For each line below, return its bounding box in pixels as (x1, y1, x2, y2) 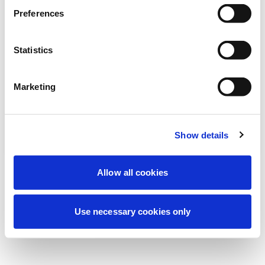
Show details (174, 130, 229, 140)
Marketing (14, 81, 56, 92)
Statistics (14, 44, 53, 55)
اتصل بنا (113, 110, 140, 125)
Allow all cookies (97, 167, 168, 177)
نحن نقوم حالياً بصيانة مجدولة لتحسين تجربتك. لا (34, 11, 231, 31)
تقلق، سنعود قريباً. (93, 28, 172, 48)
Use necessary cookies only (74, 206, 191, 216)
